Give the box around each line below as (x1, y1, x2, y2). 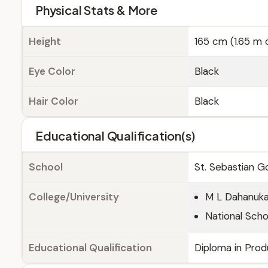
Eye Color (29, 65, 75, 78)
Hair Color (29, 95, 78, 108)
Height (29, 35, 61, 48)
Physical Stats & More (35, 2, 157, 17)
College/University (29, 190, 119, 203)
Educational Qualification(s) (35, 128, 196, 143)
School (29, 160, 63, 173)
